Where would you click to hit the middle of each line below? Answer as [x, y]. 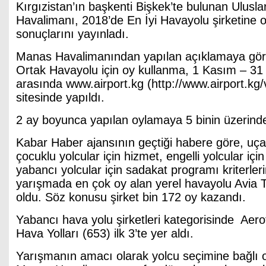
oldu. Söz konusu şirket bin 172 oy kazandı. [131, 197]
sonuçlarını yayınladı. [72, 34]
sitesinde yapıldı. [60, 97]
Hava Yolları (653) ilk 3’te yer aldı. [105, 233]
